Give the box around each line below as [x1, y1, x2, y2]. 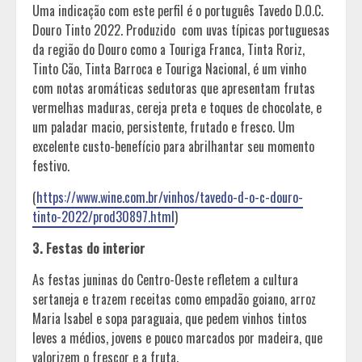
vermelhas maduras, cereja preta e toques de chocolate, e [32, 97, 322, 117]
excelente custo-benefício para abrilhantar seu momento [32, 136, 314, 156]
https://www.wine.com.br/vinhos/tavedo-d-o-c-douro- [36, 187, 303, 207]
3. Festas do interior [32, 238, 145, 258]
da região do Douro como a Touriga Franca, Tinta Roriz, [32, 39, 305, 59]
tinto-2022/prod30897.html [32, 206, 175, 226]
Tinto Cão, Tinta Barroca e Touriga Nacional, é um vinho [32, 58, 306, 78]
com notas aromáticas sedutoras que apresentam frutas [32, 78, 315, 98]
